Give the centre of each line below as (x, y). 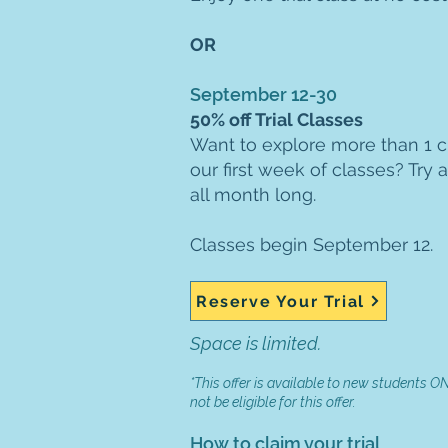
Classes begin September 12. (311, 244)
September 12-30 (263, 94)
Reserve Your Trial (280, 301)
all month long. (253, 194)
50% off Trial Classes (276, 119)
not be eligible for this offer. (274, 402)
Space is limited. (255, 343)
